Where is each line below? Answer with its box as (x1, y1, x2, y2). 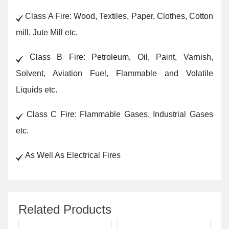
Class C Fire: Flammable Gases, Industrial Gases (23, 109, 213, 119)
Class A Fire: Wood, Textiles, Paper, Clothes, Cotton (23, 11, 213, 20)
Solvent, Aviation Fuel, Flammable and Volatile (16, 68, 213, 78)
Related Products (18, 202, 111, 216)
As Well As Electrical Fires (23, 150, 121, 159)
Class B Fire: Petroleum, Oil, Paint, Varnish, (23, 52, 213, 61)
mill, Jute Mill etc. (16, 28, 78, 37)
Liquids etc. (16, 85, 57, 94)
